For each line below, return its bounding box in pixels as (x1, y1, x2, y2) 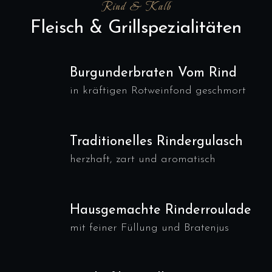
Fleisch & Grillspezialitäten (30, 19, 242, 38)
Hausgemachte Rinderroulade (70, 203, 251, 217)
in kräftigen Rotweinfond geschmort (70, 85, 246, 97)
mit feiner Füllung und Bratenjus (70, 222, 229, 234)
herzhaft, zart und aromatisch (70, 154, 216, 165)
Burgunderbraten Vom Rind (70, 66, 237, 80)
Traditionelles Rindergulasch (70, 135, 243, 149)
